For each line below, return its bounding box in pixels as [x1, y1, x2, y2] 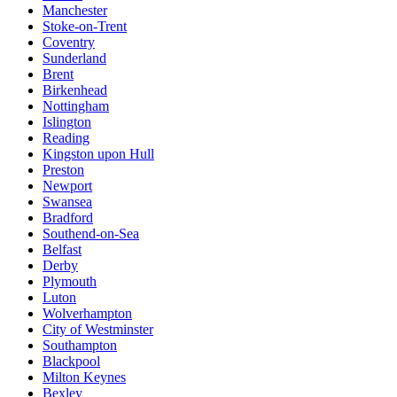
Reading [43, 130, 90, 146]
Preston [43, 162, 84, 178]
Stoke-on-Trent [43, 19, 127, 35]
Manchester [43, 3, 107, 19]
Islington [43, 114, 91, 130]
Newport [43, 178, 92, 194]
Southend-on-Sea [43, 226, 139, 242]
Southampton [43, 338, 117, 354]
